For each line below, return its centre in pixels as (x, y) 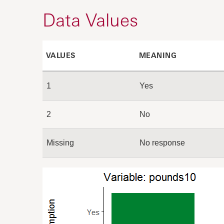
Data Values (90, 19)
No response (162, 142)
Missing (60, 142)
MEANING (157, 55)
